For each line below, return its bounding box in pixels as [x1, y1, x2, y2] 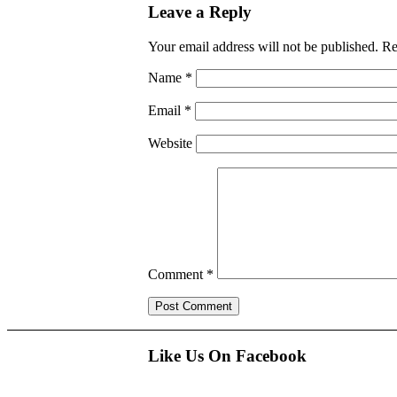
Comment [148, 266, 206, 282]
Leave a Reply [148, 2, 252, 21]
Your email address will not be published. [148, 38, 378, 54]
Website [148, 135, 192, 151]
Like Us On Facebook [148, 346, 307, 366]
